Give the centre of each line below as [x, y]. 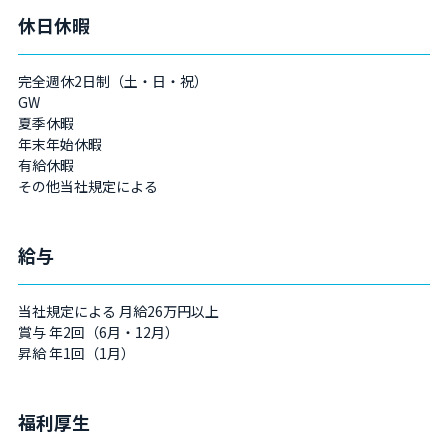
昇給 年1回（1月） [76, 353]
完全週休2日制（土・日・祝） [112, 81]
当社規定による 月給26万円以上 [118, 311]
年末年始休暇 [59, 144]
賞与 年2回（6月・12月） [98, 332]
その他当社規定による [87, 186]
